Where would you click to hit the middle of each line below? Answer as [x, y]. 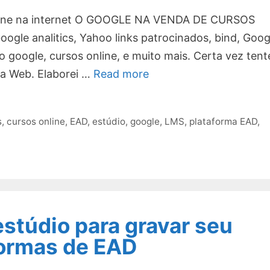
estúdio [109, 121]
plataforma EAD [224, 121]
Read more [121, 74]
